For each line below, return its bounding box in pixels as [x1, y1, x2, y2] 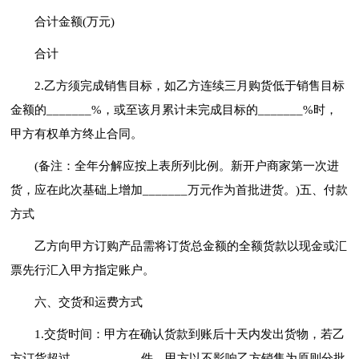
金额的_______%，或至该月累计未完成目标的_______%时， [10, 103, 338, 116]
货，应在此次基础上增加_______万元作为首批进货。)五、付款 [10, 183, 349, 196]
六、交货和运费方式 [34, 295, 143, 309]
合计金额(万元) [34, 14, 115, 28]
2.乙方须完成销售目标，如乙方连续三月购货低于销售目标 [34, 79, 345, 92]
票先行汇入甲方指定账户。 [10, 263, 155, 276]
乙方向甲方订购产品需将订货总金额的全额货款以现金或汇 [34, 239, 348, 252]
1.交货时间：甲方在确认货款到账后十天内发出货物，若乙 [34, 327, 345, 341]
